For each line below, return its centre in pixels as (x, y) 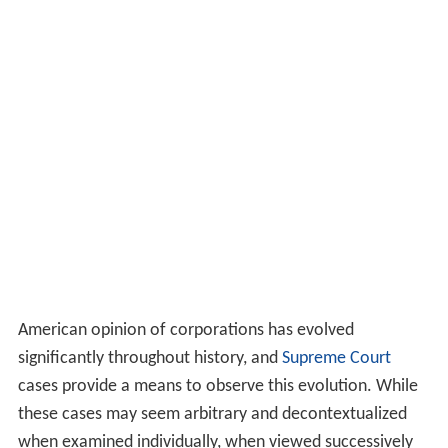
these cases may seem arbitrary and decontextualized (212, 414)
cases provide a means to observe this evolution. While (217, 386)
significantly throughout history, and (149, 358)
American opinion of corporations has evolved (185, 330)
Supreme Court (336, 358)
